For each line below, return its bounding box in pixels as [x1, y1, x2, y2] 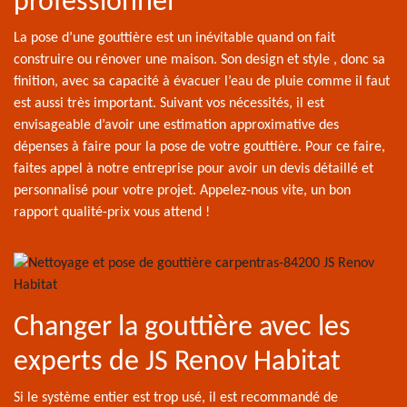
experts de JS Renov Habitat [14, 348, 341, 377]
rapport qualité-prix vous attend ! [14, 205, 210, 220]
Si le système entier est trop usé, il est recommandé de [14, 391, 338, 405]
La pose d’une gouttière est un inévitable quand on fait [14, 31, 335, 45]
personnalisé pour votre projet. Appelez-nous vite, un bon [14, 184, 351, 198]
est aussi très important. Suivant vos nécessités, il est [14, 96, 324, 111]
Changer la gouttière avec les [14, 313, 351, 342]
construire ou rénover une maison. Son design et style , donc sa [14, 53, 385, 67]
